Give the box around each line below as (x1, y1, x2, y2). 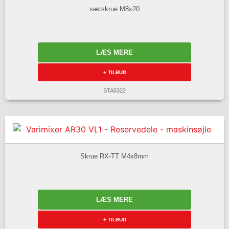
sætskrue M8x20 (89, 5, 140, 13)
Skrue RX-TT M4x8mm (80, 152, 149, 160)
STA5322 (103, 87, 126, 94)
